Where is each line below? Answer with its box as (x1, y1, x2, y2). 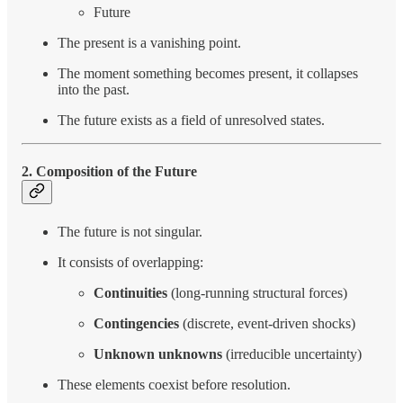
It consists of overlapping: (58, 254, 203, 270)
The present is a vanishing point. (58, 35, 241, 51)
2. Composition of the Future (22, 164, 197, 180)
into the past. (58, 82, 130, 98)
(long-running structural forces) (167, 284, 347, 300)
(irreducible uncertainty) (222, 345, 362, 362)
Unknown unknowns (94, 345, 222, 362)
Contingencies (94, 315, 179, 331)
